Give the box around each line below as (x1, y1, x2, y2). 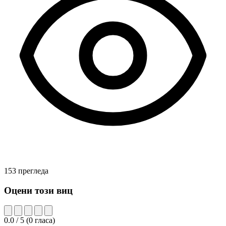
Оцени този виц (4, 185, 73, 196)
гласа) (33, 216, 55, 225)
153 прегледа (4, 166, 48, 175)
